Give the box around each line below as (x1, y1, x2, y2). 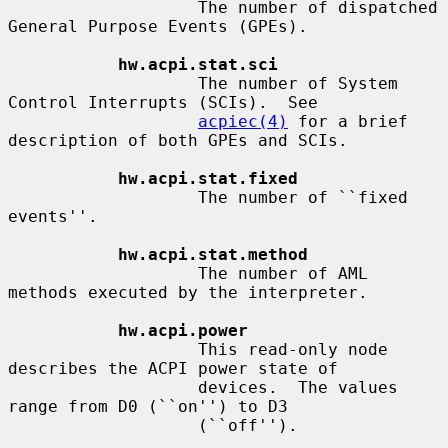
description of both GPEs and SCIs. (8, 130, 348, 150)
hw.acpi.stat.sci (118, 54, 278, 74)
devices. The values (8, 377, 198, 397)
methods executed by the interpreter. (8, 282, 368, 302)
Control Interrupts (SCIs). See (8, 92, 318, 112)
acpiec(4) (198, 111, 288, 131)
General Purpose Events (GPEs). (8, 16, 308, 36)
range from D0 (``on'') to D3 (8, 396, 288, 416)
